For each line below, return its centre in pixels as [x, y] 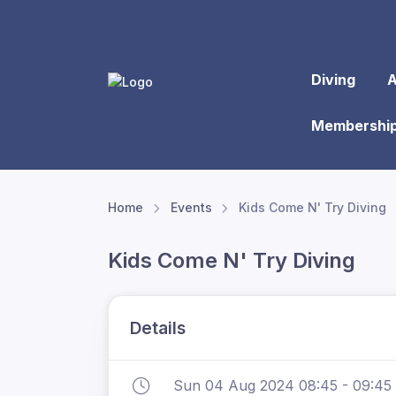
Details [158, 328]
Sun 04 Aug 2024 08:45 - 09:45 [282, 385]
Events [191, 207]
